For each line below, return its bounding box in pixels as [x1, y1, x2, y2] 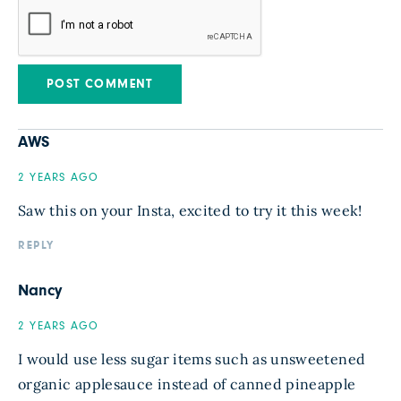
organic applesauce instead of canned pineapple [18, 375, 356, 393]
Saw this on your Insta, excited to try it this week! [18, 201, 363, 219]
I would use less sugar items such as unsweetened [18, 350, 366, 368]
